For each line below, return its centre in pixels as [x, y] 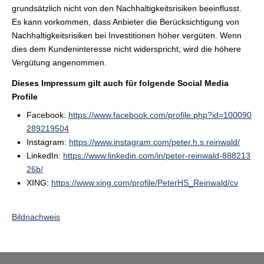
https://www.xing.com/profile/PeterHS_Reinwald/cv [145, 183]
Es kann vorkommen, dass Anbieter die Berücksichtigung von [126, 22]
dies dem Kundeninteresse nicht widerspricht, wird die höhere [126, 49]
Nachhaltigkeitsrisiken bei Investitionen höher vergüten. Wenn [127, 35]
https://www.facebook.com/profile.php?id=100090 [160, 115]
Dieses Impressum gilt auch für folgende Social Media [120, 83]
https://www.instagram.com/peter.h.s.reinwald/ [154, 142]
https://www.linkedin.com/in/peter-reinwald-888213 [157, 156]
